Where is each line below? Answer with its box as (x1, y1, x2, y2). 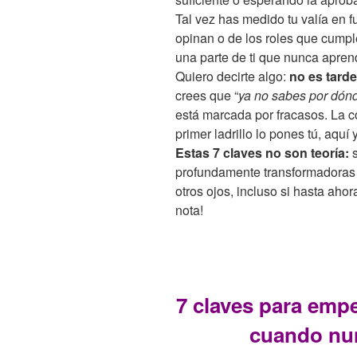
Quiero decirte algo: (175, 66, 289, 85)
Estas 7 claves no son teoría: (175, 143, 349, 162)
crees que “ (175, 85, 238, 104)
